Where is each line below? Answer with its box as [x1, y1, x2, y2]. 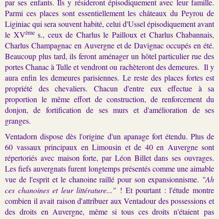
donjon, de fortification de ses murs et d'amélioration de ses [5, 104, 214, 115]
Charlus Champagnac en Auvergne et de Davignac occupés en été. [5, 40, 214, 50]
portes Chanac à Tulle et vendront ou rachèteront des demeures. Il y [5, 61, 214, 72]
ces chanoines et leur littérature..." [5, 184, 116, 195]
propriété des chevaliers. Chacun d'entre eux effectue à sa [5, 83, 214, 93]
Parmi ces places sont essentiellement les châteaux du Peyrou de [5, 7, 214, 18]
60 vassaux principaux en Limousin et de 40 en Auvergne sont [5, 141, 214, 152]
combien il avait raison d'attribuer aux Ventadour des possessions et [5, 195, 214, 206]
